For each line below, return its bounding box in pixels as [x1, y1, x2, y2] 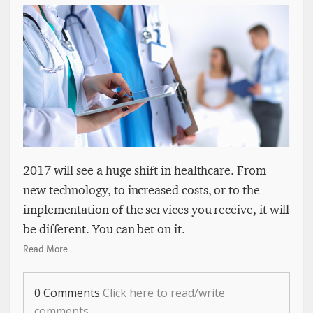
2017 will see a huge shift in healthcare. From [23, 163, 266, 179]
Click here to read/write [103, 285, 225, 301]
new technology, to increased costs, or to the [23, 182, 260, 198]
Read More [23, 242, 68, 256]
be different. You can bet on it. [23, 221, 185, 238]
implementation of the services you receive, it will [23, 202, 290, 218]
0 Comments [34, 285, 103, 301]
